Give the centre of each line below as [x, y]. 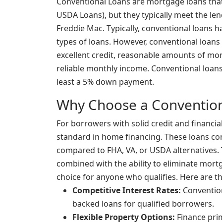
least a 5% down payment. [105, 82]
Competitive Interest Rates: [127, 191]
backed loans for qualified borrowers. [143, 204]
